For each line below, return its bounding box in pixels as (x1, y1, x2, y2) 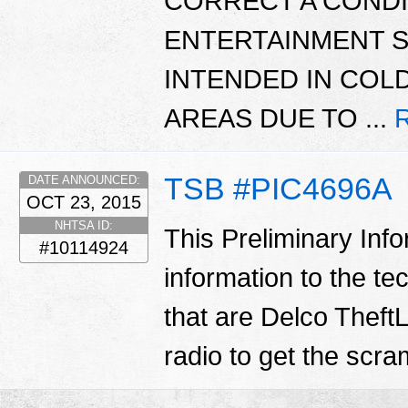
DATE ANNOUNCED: (27, 172, 140, 187)
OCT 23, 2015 (26, 191, 141, 212)
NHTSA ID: (55, 218, 113, 232)
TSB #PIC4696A (164, 170, 393, 206)
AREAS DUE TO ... (164, 104, 394, 134)
